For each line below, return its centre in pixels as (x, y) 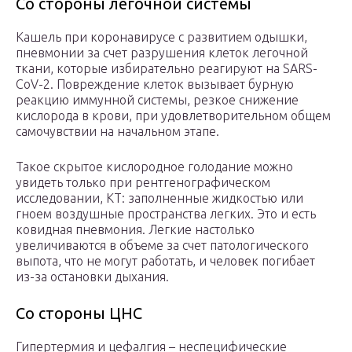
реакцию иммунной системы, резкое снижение (157, 100)
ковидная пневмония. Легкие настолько (135, 230)
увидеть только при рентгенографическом (143, 183)
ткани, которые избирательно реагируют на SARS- (167, 69)
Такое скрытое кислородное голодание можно (154, 167)
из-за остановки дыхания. (92, 277)
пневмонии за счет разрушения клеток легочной (162, 53)
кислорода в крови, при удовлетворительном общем (173, 116)
